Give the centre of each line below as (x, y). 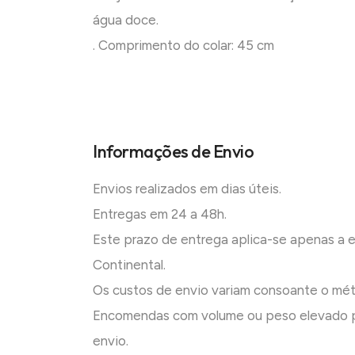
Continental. (129, 265)
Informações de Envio (173, 152)
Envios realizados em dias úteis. (187, 189)
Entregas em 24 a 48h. (160, 214)
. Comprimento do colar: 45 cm (183, 46)
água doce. (126, 20)
